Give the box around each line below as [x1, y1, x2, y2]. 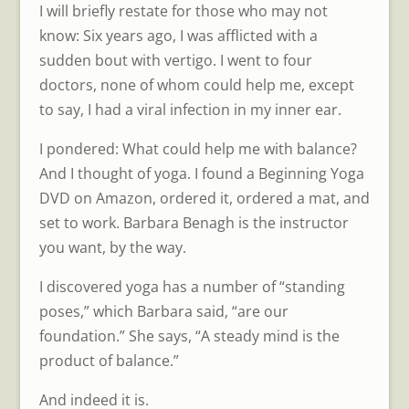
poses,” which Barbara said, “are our [38, 300, 288, 321]
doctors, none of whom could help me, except [38, 74, 354, 95]
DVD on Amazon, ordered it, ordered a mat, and [38, 187, 370, 208]
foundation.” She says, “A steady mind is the [38, 325, 340, 346]
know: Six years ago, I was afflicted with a [38, 25, 318, 46]
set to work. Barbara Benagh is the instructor [38, 212, 349, 233]
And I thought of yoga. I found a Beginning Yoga [38, 163, 364, 184]
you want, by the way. [38, 236, 186, 257]
